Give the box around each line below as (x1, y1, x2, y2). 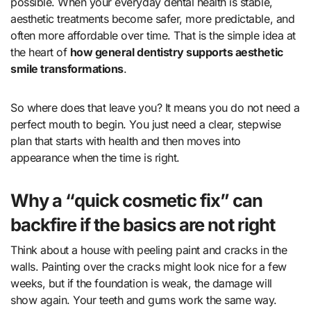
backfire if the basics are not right (10, 214, 275, 236)
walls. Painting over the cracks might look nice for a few (10, 259, 287, 274)
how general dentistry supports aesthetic (69, 45, 283, 60)
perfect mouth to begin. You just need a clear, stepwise (10, 117, 281, 132)
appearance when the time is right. (10, 151, 180, 165)
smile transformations (10, 62, 124, 76)
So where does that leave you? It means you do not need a (10, 101, 300, 115)
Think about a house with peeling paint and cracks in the (10, 242, 287, 257)
